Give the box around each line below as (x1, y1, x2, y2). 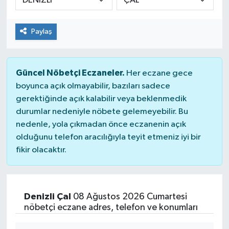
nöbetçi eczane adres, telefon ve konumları (24, 203, 198, 213)
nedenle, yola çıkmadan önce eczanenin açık (15, 120, 186, 129)
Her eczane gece (124, 69, 193, 78)
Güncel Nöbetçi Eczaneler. (15, 68, 125, 78)
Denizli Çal (24, 192, 71, 202)
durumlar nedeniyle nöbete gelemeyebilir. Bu (15, 107, 188, 117)
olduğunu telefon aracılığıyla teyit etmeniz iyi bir (15, 133, 201, 142)
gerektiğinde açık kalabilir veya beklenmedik (15, 95, 187, 104)
